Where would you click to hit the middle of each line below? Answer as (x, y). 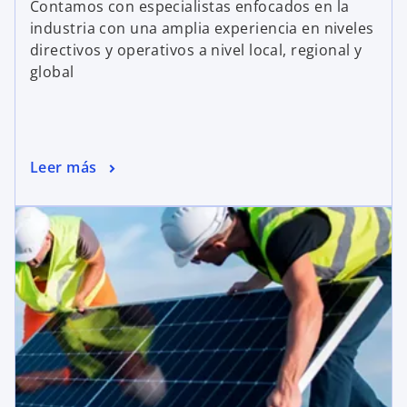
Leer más (64, 168)
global (52, 71)
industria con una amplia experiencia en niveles (202, 28)
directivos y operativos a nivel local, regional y (196, 50)
